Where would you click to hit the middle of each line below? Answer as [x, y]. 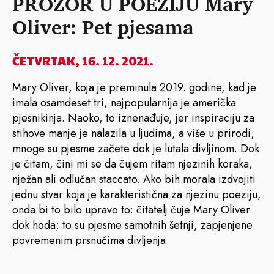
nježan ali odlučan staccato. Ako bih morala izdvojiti [134, 179]
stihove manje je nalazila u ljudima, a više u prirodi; [133, 133]
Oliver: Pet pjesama [103, 27]
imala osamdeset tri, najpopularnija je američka [124, 102]
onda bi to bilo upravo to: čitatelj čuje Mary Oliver [131, 209]
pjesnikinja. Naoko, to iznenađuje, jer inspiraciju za [133, 118]
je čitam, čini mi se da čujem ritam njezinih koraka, [132, 164]
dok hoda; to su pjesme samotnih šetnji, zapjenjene [132, 225]
